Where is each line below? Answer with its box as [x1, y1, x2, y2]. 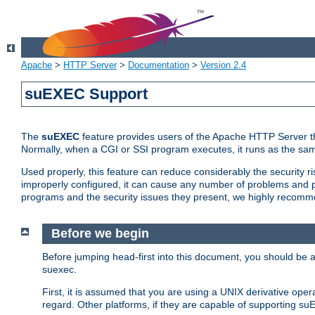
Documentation [128, 60, 189, 71]
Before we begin [51, 226, 149, 241]
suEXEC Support [25, 85, 148, 103]
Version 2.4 [200, 60, 246, 71]
